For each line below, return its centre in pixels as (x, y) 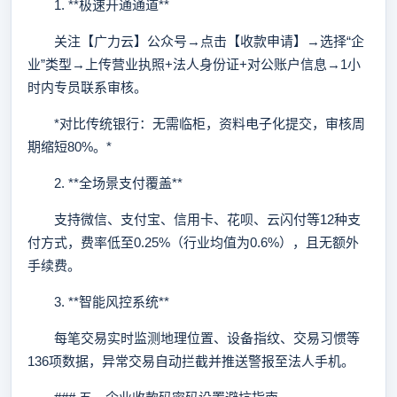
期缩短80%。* (70, 147)
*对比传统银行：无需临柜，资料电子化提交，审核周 (196, 124)
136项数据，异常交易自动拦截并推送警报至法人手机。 (191, 361)
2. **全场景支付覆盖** (105, 183)
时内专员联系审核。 (87, 87)
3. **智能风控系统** (98, 302)
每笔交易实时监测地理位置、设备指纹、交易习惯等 (194, 338)
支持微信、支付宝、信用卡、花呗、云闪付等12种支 (194, 219)
